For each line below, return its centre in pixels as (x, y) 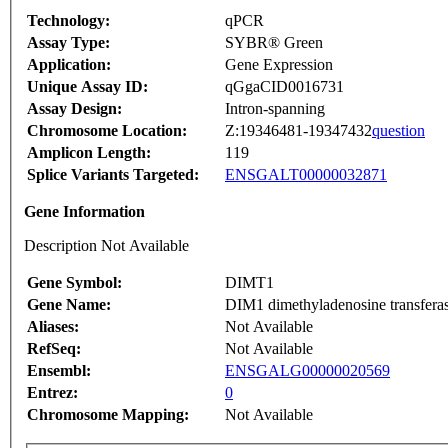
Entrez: (52, 393)
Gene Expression (279, 65)
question (398, 131)
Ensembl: (59, 371)
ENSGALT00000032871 (306, 175)
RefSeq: (54, 349)
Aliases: (53, 327)
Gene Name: (69, 305)
